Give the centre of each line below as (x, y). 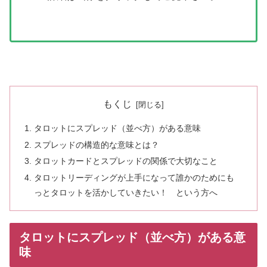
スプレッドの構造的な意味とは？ (97, 145)
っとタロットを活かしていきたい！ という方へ (126, 193)
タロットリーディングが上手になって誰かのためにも (134, 178)
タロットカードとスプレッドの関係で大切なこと (126, 161)
